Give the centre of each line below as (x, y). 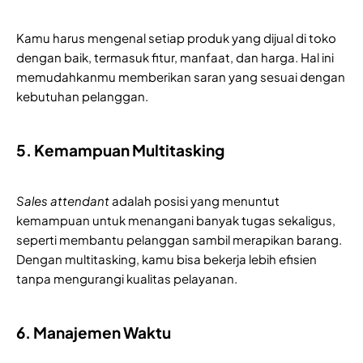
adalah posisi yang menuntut (194, 200)
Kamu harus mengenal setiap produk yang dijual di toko (176, 37)
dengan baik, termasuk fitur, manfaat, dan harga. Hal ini (175, 57)
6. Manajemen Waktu (94, 332)
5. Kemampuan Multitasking (120, 149)
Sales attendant (63, 200)
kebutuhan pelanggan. (82, 96)
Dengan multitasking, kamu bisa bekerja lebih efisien (167, 258)
